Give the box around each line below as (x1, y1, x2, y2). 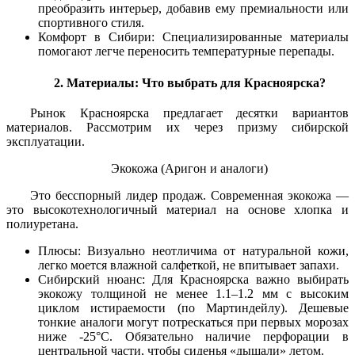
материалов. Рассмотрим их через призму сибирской (6, 120, 349, 134)
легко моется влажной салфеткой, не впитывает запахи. (38, 258, 339, 272)
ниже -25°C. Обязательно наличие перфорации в (38, 329, 349, 343)
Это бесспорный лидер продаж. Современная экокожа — (30, 188, 349, 202)
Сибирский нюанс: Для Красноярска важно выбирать (38, 272, 349, 286)
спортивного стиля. (38, 16, 144, 30)
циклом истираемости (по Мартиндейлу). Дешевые (38, 300, 349, 315)
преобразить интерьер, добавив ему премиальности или (38, 2, 349, 16)
